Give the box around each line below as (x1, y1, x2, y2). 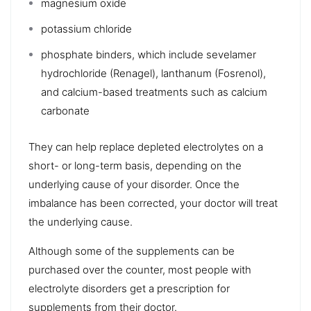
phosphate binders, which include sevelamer (41, 47, 256, 61)
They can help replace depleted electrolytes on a (28, 140, 263, 153)
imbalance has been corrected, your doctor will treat (28, 196, 278, 210)
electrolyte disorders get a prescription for (28, 281, 230, 295)
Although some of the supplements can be (28, 244, 235, 258)
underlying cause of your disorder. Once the (28, 177, 239, 191)
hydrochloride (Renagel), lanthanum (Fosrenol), (41, 66, 266, 80)
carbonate (41, 103, 90, 117)
